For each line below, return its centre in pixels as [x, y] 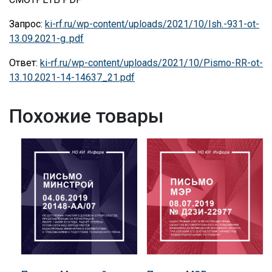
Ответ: [25, 63]
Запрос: [27, 24]
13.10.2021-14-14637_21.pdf [72, 78]
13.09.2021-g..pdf [46, 39]
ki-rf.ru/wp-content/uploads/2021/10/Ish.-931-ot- [152, 24]
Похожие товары [87, 116]
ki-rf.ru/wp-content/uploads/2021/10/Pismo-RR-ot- [151, 63]
